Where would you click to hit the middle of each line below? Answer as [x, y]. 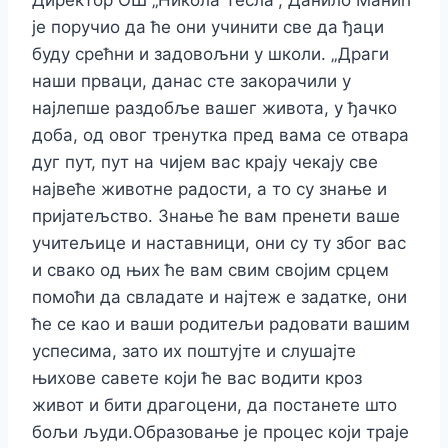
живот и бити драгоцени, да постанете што [214, 405]
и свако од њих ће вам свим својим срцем [210, 270]
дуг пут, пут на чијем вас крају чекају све [205, 162]
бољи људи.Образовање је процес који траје [220, 432]
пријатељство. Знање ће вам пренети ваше [216, 216]
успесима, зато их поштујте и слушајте [194, 351]
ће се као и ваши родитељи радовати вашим [221, 324]
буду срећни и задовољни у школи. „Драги [210, 54]
